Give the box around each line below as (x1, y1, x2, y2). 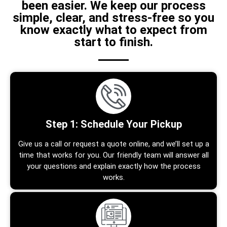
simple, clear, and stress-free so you (13, 10, 214, 25)
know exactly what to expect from (20, 22, 207, 37)
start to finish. (74, 34, 153, 49)
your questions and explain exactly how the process (26, 161, 201, 171)
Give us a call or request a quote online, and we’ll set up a (18, 139, 209, 148)
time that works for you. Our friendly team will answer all (18, 150, 209, 160)
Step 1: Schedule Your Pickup (45, 118, 182, 130)
